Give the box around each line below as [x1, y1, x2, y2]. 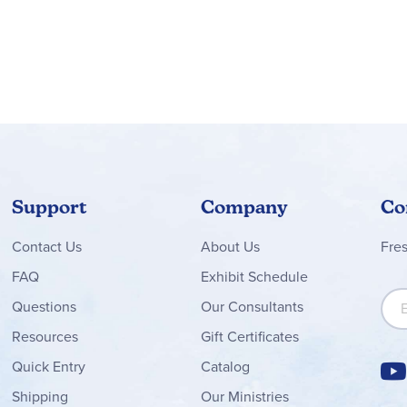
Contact [11, 235, 62, 257]
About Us [200, 235, 260, 257]
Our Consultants [200, 295, 303, 317]
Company [200, 195, 288, 218]
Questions [11, 295, 76, 317]
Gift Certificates [200, 325, 299, 347]
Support [11, 195, 86, 218]
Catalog [200, 355, 250, 377]
